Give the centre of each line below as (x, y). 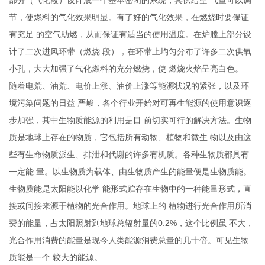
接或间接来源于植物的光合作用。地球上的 (88, 206)
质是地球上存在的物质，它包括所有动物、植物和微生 (109, 138)
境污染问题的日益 (42, 104)
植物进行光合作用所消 (210, 206)
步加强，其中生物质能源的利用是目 (75, 121)
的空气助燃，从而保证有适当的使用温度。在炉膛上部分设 (144, 35)
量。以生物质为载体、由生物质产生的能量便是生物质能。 (144, 172)
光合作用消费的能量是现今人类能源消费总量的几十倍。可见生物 (129, 241)
